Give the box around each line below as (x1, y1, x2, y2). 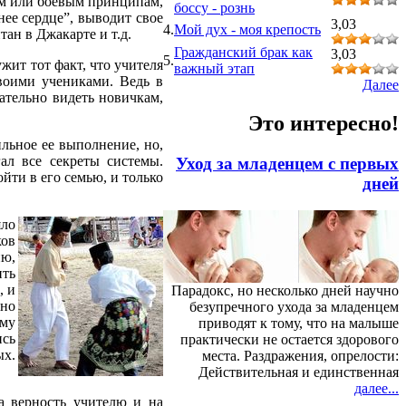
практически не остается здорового (180, 332, 399, 348)
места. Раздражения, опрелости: (202, 348, 399, 364)
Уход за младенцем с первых (176, 153, 399, 173)
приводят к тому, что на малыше (198, 315, 399, 332)
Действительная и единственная (198, 364, 399, 381)
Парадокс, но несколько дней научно (171, 283, 399, 299)
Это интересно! (248, 111, 399, 135)
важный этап (174, 60, 255, 76)
